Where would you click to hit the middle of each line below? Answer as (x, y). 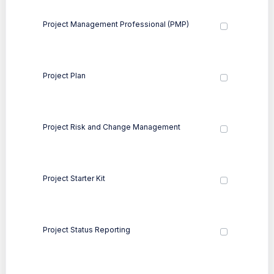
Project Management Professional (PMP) (116, 24)
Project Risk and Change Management (112, 127)
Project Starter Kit (74, 178)
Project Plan (64, 75)
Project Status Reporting (87, 229)
